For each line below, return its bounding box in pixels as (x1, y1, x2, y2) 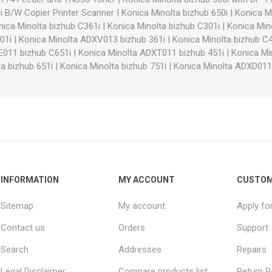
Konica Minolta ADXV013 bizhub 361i (18, 33, 165, 45)
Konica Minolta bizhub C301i (107, 20, 220, 32)
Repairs (236, 243, 267, 255)
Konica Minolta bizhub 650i (121, 7, 228, 18)
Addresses (118, 243, 162, 255)
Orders (118, 222, 146, 233)
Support (236, 222, 268, 233)
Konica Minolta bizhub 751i (60, 60, 166, 72)
